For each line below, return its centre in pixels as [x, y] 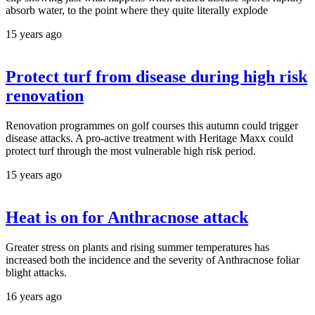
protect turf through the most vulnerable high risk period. [131, 150]
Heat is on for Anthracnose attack [127, 217]
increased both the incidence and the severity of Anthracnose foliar [153, 259]
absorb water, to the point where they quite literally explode [137, 11]
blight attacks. [36, 272]
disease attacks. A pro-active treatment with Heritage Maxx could [149, 138]
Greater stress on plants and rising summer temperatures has [137, 247]
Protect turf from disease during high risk [156, 77]
